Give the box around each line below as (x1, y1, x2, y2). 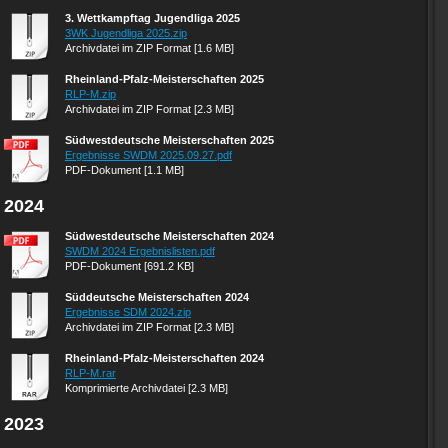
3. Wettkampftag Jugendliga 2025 (65, 12, 240, 24)
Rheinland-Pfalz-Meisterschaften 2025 (65, 73, 264, 85)
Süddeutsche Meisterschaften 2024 (65, 291, 249, 303)
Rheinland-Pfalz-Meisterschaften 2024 (65, 352, 264, 364)
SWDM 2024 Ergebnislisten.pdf (65, 245, 215, 257)
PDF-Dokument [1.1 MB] (65, 164, 184, 176)
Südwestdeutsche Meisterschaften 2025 (65, 134, 274, 146)
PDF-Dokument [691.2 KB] (65, 260, 194, 272)
